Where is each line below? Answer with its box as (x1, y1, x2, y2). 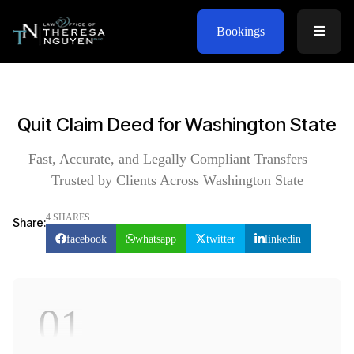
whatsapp (135, 232, 177, 245)
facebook (66, 232, 107, 245)
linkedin (264, 232, 301, 245)
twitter (206, 232, 236, 245)
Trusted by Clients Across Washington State (51, 172, 303, 188)
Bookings (216, 24, 265, 38)
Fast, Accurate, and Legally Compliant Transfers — (28, 151, 326, 167)
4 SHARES (46, 212, 90, 223)
